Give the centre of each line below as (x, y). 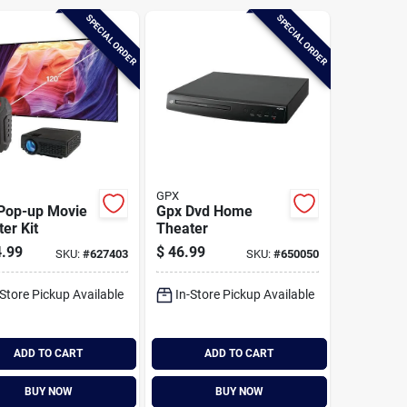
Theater (182, 228)
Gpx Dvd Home (204, 211)
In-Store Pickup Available (244, 294)
